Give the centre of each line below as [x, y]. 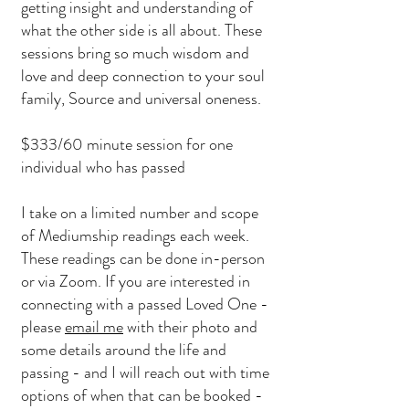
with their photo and [190, 327]
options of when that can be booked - [142, 395]
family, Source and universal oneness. [143, 99]
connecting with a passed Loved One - [145, 304]
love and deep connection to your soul [143, 76]
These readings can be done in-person [143, 258]
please [43, 327]
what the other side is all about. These [142, 30]
